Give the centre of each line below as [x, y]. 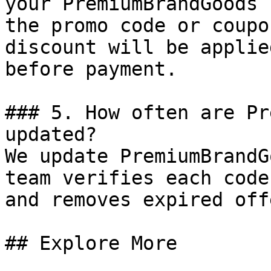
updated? [51, 134]
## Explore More [91, 243]
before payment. [91, 69]
